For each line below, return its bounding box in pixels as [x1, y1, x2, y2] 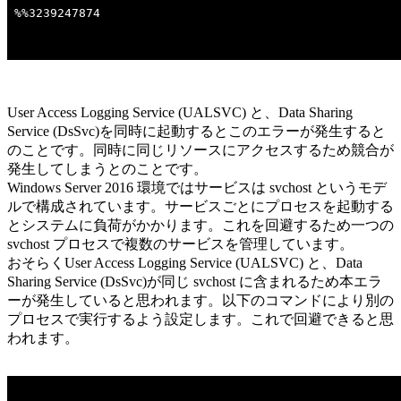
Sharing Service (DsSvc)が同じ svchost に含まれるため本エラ [7, 274, 382, 290]
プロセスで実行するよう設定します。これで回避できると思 [7, 311, 394, 328]
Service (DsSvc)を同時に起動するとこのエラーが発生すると [7, 124, 386, 140]
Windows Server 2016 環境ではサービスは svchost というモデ [7, 180, 387, 196]
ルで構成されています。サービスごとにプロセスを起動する [7, 199, 394, 215]
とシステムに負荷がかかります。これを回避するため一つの [7, 218, 394, 234]
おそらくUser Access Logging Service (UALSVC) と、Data [7, 255, 363, 271]
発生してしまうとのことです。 [7, 161, 208, 177]
